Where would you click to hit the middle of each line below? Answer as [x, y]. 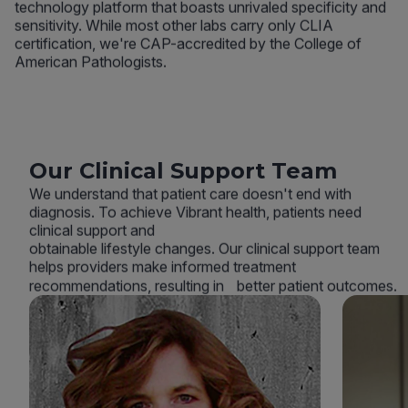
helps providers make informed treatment [163, 266]
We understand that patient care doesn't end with [190, 194]
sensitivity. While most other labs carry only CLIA [174, 25]
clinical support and [92, 230]
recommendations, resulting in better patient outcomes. [213, 286]
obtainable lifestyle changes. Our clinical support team [204, 248]
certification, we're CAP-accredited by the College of [188, 43]
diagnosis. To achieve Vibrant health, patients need [195, 212]
